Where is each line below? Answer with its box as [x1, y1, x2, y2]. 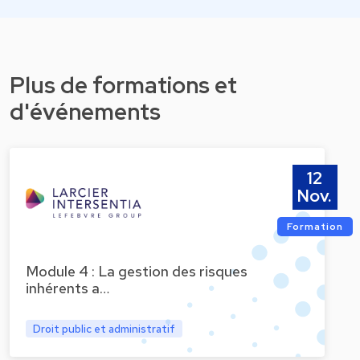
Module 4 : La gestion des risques [26, 261, 247, 281]
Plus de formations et [10, 70, 237, 101]
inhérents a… [26, 278, 109, 298]
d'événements [10, 96, 161, 128]
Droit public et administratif [32, 321, 175, 336]
